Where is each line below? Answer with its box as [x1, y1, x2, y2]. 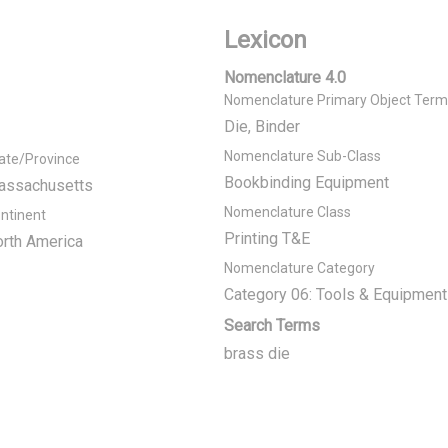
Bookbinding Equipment [224, 173, 389, 192]
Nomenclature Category [224, 260, 375, 276]
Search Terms [224, 316, 320, 335]
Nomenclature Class [224, 204, 351, 220]
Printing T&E [224, 229, 310, 248]
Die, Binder [224, 117, 300, 136]
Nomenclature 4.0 [224, 68, 346, 87]
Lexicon [224, 26, 307, 54]
